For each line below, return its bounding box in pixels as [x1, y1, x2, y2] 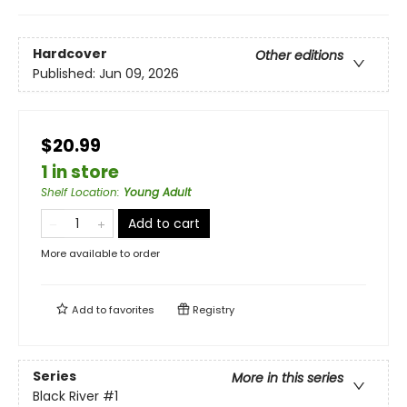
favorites [109, 303, 154, 317]
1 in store [41, 160, 119, 184]
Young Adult [124, 184, 191, 200]
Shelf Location [41, 184, 117, 200]
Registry [190, 303, 234, 317]
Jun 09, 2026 [99, 65, 179, 84]
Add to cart [128, 214, 200, 233]
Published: [33, 65, 99, 84]
